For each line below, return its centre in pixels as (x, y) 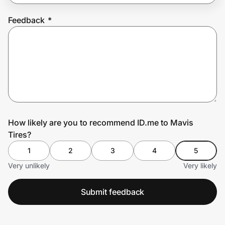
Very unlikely (29, 165)
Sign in (93, 69)
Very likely (200, 165)
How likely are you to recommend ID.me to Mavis (101, 122)
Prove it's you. (46, 40)
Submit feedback (113, 192)
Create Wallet (38, 69)
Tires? (20, 134)
